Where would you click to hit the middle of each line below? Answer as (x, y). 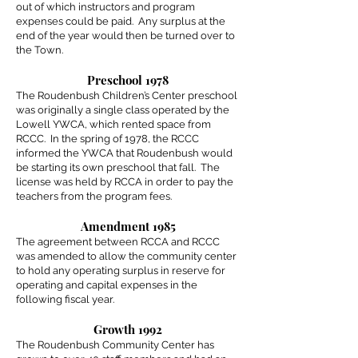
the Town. (40, 50)
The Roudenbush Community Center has (115, 345)
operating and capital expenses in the (107, 285)
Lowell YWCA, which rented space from (113, 124)
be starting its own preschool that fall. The (118, 167)
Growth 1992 (128, 329)
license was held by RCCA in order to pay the (125, 182)
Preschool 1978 (128, 80)
